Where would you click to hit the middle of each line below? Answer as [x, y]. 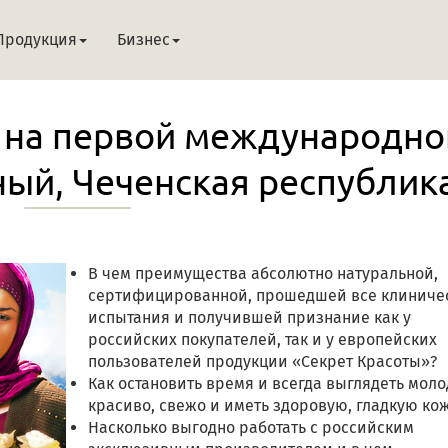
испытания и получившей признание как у [249, 318]
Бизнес [143, 39]
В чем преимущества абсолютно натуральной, [262, 274]
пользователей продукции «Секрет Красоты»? [262, 362]
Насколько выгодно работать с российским [250, 428]
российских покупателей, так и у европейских [262, 340]
